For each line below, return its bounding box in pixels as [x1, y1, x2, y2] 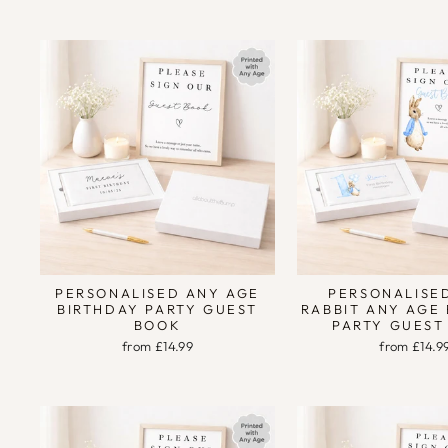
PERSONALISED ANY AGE [55, 285, 261, 302]
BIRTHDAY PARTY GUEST [57, 301, 259, 318]
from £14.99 [122, 338, 194, 355]
